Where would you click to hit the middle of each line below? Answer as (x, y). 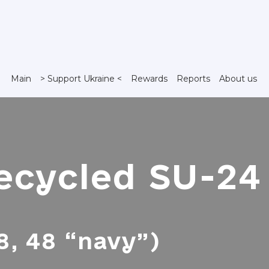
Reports (193, 78)
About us (238, 78)
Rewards (149, 78)
